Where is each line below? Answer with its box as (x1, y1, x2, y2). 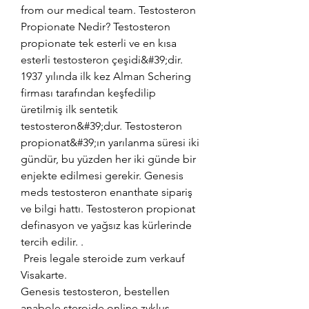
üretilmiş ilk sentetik (21, 102, 118, 116)
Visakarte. (21, 268, 67, 281)
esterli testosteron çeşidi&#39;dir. (21, 52, 183, 66)
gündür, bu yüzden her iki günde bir (21, 152, 196, 166)
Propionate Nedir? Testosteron (21, 19, 170, 33)
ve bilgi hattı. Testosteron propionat (21, 201, 195, 215)
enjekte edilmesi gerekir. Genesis (21, 168, 183, 182)
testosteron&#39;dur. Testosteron (21, 119, 182, 132)
